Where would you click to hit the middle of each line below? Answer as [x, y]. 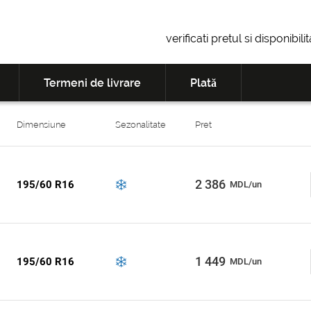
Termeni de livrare [92, 83]
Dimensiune [41, 125]
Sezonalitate [140, 125]
